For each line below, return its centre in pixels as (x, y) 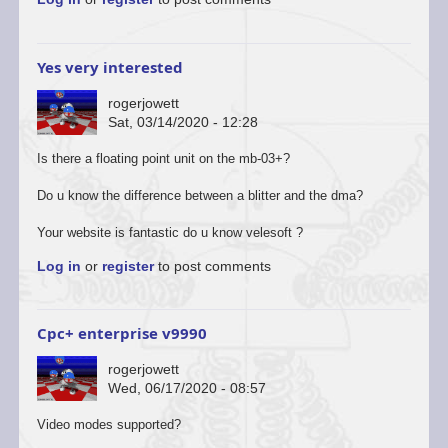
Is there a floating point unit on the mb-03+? (163, 159)
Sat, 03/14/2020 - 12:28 (182, 121)
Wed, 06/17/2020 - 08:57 (186, 387)
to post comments (212, 265)
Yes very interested (109, 67)
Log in (58, 265)
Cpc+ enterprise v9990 (121, 333)
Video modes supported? (108, 425)
